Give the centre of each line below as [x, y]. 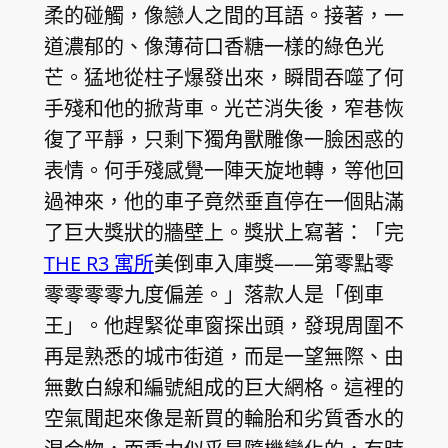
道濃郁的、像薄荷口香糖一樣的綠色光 [213, 46]
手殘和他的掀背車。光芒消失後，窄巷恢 [223, 108]
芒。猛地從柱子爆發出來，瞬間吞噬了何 [223, 77]
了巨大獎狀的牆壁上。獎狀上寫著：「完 [223, 232]
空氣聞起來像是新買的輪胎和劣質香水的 [223, 418]
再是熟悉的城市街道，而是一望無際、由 [223, 356]
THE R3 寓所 [98, 263]
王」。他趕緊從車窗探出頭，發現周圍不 [223, 325]
